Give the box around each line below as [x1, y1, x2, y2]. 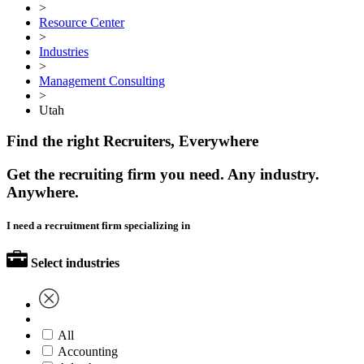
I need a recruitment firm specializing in [6, 219, 190, 232]
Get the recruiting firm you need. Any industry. [6, 166, 319, 184]
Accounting [58, 344, 118, 358]
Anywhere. [6, 184, 79, 201]
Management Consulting [39, 73, 165, 88]
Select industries [31, 256, 119, 271]
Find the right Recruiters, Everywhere [6, 132, 258, 150]
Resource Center [39, 15, 124, 29]
